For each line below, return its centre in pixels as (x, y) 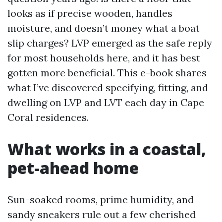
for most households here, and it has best (104, 58)
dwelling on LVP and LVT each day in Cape (106, 102)
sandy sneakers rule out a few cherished (102, 214)
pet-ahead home (73, 168)
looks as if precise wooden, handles (90, 13)
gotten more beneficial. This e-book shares (107, 73)
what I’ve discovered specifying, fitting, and (108, 87)
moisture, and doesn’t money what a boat (104, 28)
